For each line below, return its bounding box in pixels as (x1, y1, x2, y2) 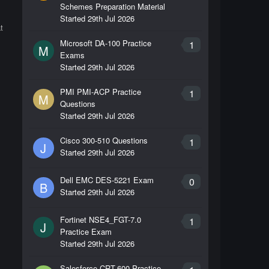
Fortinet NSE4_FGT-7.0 (59, 214, 141, 225)
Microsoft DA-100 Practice (59, 37, 151, 49)
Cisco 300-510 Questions (59, 134, 148, 146)
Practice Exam (59, 226, 112, 237)
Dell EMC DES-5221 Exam (59, 174, 154, 186)
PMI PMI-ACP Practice (59, 86, 141, 97)
